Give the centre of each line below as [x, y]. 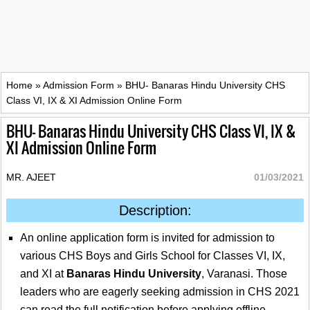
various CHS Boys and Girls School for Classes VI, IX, [153, 256]
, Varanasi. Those [244, 274]
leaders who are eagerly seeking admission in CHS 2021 [160, 292]
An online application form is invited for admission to [147, 238]
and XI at [43, 274]
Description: [155, 211]
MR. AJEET [31, 177]
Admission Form [79, 85]
